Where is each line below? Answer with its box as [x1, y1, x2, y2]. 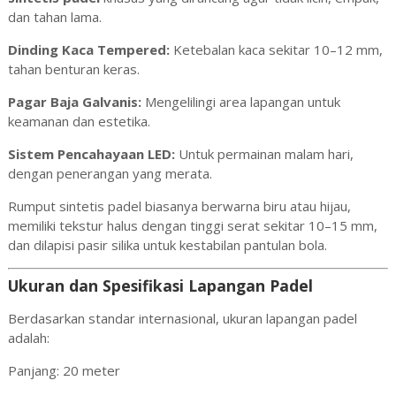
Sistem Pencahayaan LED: [7, 144, 175, 163]
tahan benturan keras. [7, 59, 140, 78]
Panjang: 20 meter [7, 362, 120, 379]
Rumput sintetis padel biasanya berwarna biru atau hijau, [7, 196, 351, 215]
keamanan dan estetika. [7, 111, 150, 130]
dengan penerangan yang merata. [7, 164, 212, 182]
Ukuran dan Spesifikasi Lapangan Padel [7, 275, 313, 296]
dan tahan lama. [7, 7, 102, 26]
